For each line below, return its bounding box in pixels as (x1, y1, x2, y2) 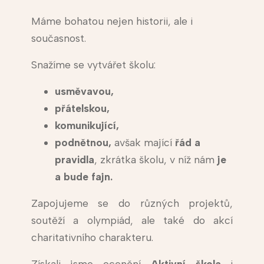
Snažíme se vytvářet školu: (31, 58, 156, 71)
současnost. (31, 32, 86, 45)
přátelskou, (54, 102, 113, 115)
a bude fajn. (54, 170, 113, 183)
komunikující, (54, 119, 122, 132)
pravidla (54, 153, 94, 166)
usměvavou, (54, 85, 117, 98)
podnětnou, (54, 136, 111, 149)
